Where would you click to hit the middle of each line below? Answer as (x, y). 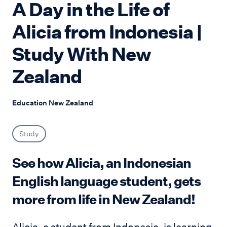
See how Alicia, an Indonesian (102, 163)
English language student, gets (106, 181)
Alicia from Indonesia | (107, 32)
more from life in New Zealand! (104, 199)
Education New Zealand (53, 103)
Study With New (82, 54)
